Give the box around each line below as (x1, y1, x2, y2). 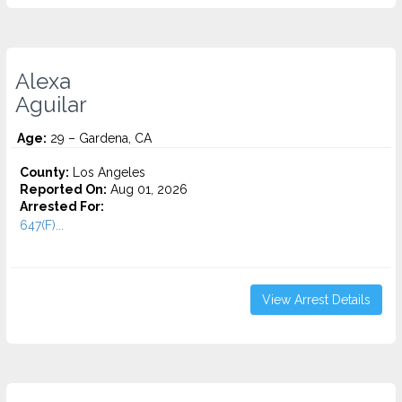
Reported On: (20, 182, 107, 197)
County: (20, 165, 69, 179)
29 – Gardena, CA (47, 131, 152, 145)
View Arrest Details (262, 293, 371, 307)
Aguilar (15, 92, 87, 118)
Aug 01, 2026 (107, 182, 188, 197)
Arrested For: (20, 199, 104, 214)
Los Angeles (69, 165, 145, 179)
